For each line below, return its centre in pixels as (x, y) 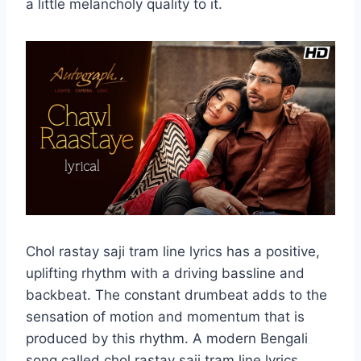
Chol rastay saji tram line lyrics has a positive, (173, 252)
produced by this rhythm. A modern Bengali (167, 339)
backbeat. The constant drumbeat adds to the (176, 295)
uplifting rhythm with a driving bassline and (165, 274)
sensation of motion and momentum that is (165, 317)
